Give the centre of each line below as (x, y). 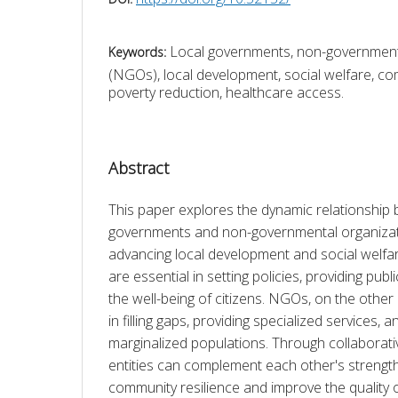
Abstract (139, 167)
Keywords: (139, 52)
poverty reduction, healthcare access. (226, 92)
